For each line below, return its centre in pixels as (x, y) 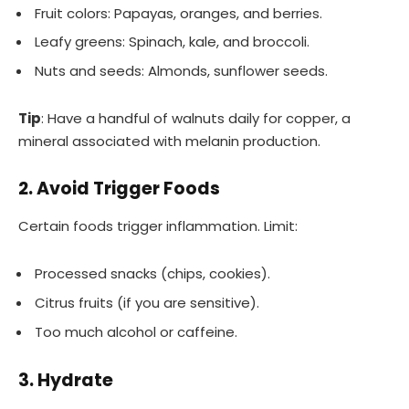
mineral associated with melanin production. (169, 141)
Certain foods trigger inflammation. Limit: (158, 226)
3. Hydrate (66, 380)
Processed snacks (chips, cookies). (152, 274)
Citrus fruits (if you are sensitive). (147, 303)
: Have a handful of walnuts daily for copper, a (196, 118)
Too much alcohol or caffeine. (136, 331)
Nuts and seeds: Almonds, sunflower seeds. (181, 71)
